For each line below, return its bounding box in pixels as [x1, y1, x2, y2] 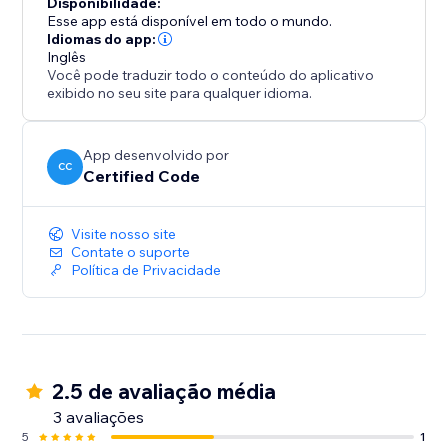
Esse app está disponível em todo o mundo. [47, 12, 333, 31]
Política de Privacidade [71, 261, 222, 280]
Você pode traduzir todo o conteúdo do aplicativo [47, 66, 375, 85]
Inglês [47, 48, 87, 67]
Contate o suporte [71, 243, 191, 262]
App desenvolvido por [83, 146, 230, 165]
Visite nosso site [71, 225, 177, 244]
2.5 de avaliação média [52, 378, 277, 405]
